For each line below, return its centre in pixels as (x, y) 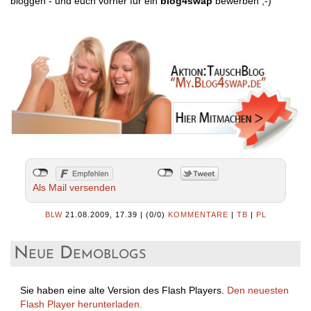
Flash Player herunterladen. (81, 304)
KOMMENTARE (198, 214)
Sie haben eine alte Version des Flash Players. (124, 290)
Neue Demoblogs (80, 253)
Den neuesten (258, 290)
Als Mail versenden (74, 187)
